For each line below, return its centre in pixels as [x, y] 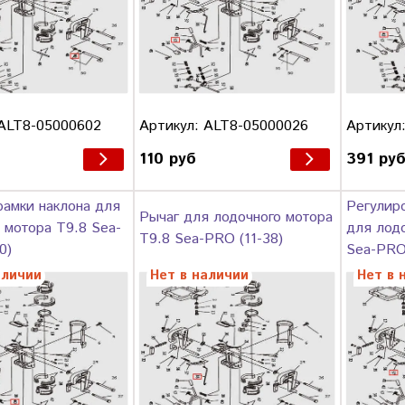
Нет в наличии [199, 276]
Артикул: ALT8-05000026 [223, 126]
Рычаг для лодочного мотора [235, 218]
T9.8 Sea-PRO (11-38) [211, 240]
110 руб [167, 160]
